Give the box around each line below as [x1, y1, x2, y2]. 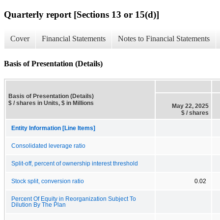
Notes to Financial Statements [118, 34, 210, 43]
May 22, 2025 [172, 102, 209, 110]
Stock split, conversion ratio [11, 178, 84, 184]
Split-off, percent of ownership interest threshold [11, 160, 138, 166]
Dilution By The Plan [11, 201, 66, 208]
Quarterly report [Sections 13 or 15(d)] [4, 9, 159, 20]
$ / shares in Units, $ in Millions [8, 99, 94, 107]
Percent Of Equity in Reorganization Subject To [11, 195, 136, 202]
